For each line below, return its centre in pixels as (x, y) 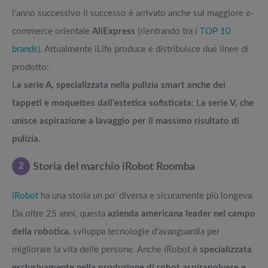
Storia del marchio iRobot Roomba (114, 167)
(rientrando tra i (167, 32)
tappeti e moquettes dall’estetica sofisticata (102, 103)
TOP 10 (215, 32)
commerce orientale (52, 32)
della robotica (40, 232)
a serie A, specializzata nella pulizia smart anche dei (121, 86)
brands (25, 50)
